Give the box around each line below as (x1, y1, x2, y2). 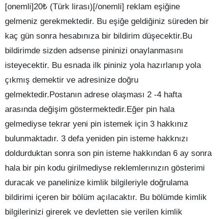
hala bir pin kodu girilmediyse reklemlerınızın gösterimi (5, 163, 205, 173)
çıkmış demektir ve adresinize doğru (5, 75, 138, 85)
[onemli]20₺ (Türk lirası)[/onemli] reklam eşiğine (5, 2, 180, 12)
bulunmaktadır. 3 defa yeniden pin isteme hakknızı (5, 134, 188, 144)
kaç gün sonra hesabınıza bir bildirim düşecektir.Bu (5, 31, 192, 41)
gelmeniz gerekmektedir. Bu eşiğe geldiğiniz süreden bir (5, 17, 209, 26)
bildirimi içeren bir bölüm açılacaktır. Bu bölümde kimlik (5, 193, 207, 202)
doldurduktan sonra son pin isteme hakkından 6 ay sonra (5, 149, 212, 158)
